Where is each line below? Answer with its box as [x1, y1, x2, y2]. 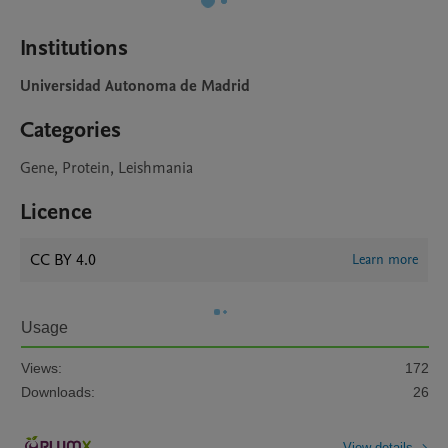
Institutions [20, 33, 128, 63]
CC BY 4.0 [30, 249, 96, 271]
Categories [20, 115, 121, 145]
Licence [20, 197, 92, 227]
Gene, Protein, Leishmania [20, 157, 193, 179]
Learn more [352, 250, 418, 269]
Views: [21, 360, 62, 376]
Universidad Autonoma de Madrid [20, 75, 250, 97]
